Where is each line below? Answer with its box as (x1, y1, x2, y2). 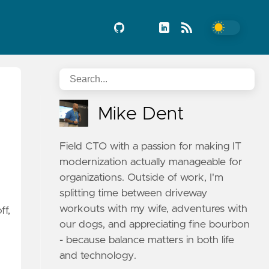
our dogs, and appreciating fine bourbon (59, 219, 250, 230)
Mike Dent (98, 105, 184, 123)
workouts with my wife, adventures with (59, 204, 248, 214)
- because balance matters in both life (59, 235, 235, 246)
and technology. (59, 250, 137, 261)
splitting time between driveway (59, 188, 208, 199)
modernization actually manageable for (59, 157, 243, 168)
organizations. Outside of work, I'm (59, 172, 224, 183)
